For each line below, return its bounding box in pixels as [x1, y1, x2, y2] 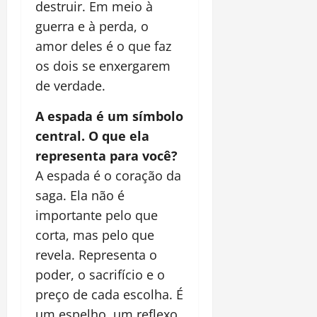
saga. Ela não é [35, 186, 125, 204]
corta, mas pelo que [35, 226, 154, 243]
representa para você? [35, 146, 178, 164]
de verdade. [35, 76, 105, 94]
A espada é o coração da [35, 166, 181, 184]
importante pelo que [35, 206, 158, 224]
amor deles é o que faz [35, 37, 171, 54]
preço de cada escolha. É [35, 285, 183, 303]
